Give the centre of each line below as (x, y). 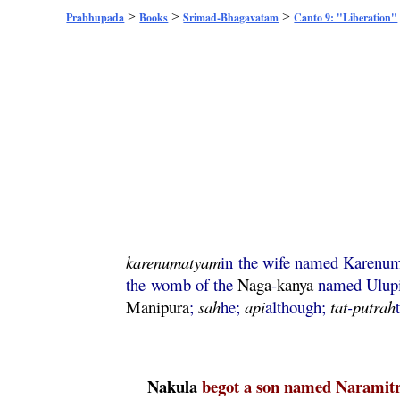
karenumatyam (174, 262)
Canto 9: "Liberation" (346, 17)
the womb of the (182, 284)
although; (298, 307)
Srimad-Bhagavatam (231, 17)
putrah (375, 307)
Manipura (158, 307)
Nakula (173, 386)
